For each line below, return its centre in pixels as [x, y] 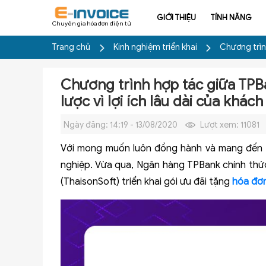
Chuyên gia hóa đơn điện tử [92, 23]
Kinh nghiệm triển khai [156, 47]
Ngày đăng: [87, 125]
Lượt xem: [220, 125]
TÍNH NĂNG [231, 18]
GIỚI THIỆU [176, 18]
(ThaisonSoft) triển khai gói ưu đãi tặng [146, 182]
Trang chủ [71, 47]
